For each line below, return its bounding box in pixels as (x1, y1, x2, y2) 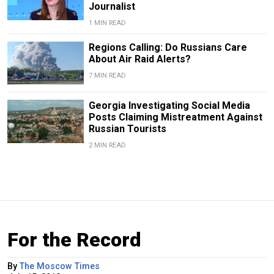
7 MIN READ (88, 72, 126, 80)
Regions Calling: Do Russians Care (88, 42, 247, 54)
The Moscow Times (20, 261, 100, 272)
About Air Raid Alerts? (88, 53, 191, 65)
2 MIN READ (88, 141, 126, 150)
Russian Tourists (88, 123, 166, 135)
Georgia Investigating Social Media (88, 100, 250, 112)
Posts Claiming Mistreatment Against (88, 111, 262, 124)
